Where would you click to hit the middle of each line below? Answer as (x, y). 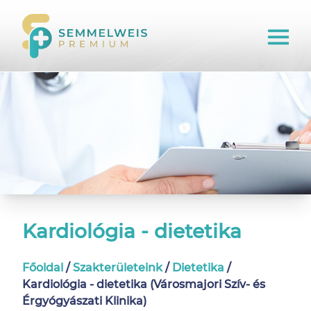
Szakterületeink (118, 268)
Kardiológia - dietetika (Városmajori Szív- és (144, 284)
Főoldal (43, 268)
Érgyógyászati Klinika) (84, 301)
